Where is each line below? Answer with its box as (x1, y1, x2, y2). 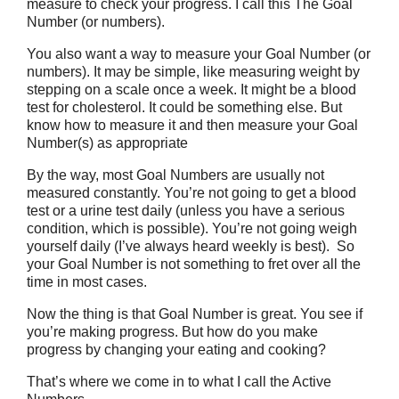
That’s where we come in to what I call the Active (27, 374, 331, 389)
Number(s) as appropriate (27, 135, 188, 151)
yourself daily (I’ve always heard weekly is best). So (27, 239, 354, 254)
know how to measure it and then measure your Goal (27, 118, 358, 133)
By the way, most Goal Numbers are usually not (27, 167, 324, 183)
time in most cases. (27, 274, 147, 289)
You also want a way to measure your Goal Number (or (27, 46, 370, 61)
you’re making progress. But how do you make (27, 324, 318, 339)
